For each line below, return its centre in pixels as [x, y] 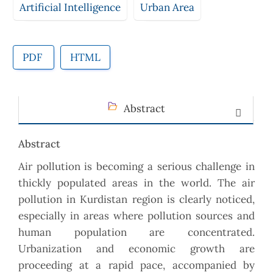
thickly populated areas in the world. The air [136, 183]
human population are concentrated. [136, 232]
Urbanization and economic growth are [136, 249]
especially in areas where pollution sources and [136, 216]
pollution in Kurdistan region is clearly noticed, [136, 200]
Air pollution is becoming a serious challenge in [136, 167]
